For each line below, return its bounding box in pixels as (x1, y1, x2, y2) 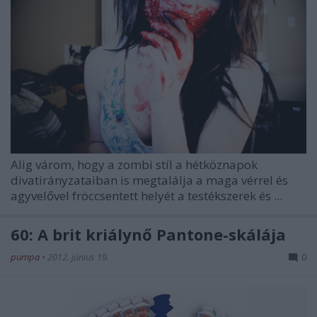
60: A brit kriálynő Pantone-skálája (11, 224, 286, 246)
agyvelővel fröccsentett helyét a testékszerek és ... (11, 188, 282, 204)
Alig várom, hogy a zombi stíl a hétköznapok (11, 156, 258, 173)
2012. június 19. (47, 250, 109, 264)
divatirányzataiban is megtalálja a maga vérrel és (11, 172, 288, 189)
